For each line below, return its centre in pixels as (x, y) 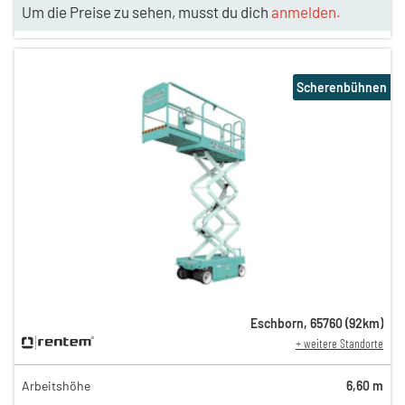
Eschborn (277, 323)
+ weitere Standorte (339, 343)
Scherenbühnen (341, 88)
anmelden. (306, 12)
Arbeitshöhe (56, 385)
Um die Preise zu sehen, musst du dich (146, 12)
